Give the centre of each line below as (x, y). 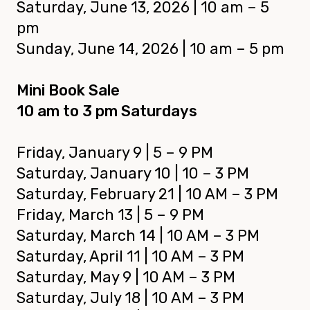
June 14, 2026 (128, 49)
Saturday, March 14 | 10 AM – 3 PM (138, 236)
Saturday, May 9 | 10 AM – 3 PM (126, 277)
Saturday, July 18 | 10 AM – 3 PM (130, 298)
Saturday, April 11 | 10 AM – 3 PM (130, 257)
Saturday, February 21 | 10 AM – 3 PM (147, 194)
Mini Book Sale (68, 91)
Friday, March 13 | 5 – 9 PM (110, 215)
